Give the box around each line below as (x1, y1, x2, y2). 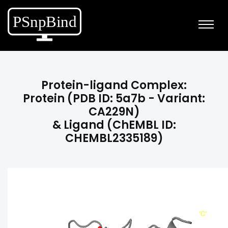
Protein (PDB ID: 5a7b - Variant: (23, 91, 205, 106)
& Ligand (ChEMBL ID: (52, 117, 176, 133)
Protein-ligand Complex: (41, 77, 187, 93)
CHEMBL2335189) (65, 130, 163, 146)
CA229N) (88, 104, 140, 120)
